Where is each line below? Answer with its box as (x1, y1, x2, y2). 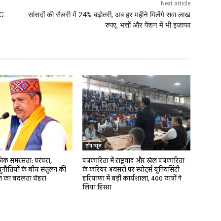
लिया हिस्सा (82, 182, 112, 193)
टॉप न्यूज (85, 142, 102, 150)
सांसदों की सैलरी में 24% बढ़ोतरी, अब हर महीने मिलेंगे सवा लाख (28, 10, 190, 19)
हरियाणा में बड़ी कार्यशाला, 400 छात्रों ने (82, 173, 182, 184)
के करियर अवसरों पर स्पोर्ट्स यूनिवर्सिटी (82, 164, 180, 175)
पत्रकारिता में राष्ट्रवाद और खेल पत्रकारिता (82, 155, 185, 166)
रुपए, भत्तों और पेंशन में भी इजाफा (105, 20, 190, 30)
